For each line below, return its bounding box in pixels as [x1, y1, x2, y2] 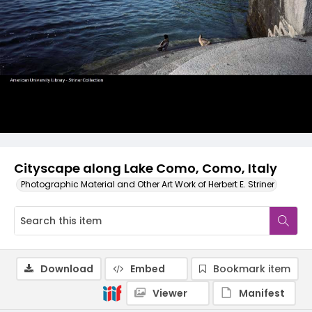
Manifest [239, 286, 285, 300]
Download [40, 262, 93, 276]
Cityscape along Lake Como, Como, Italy [14, 159, 277, 177]
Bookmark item [213, 262, 290, 276]
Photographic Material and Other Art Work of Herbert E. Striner [21, 178, 274, 190]
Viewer [153, 286, 187, 300]
